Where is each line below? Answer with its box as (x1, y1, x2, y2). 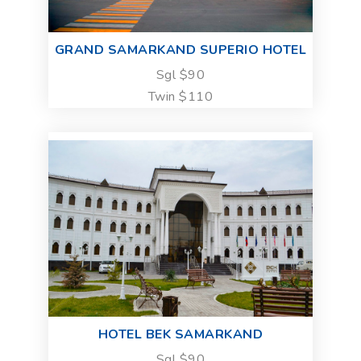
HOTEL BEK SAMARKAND (98, 325, 263, 343)
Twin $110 (147, 87, 214, 106)
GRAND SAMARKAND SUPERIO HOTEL (54, 40, 307, 59)
